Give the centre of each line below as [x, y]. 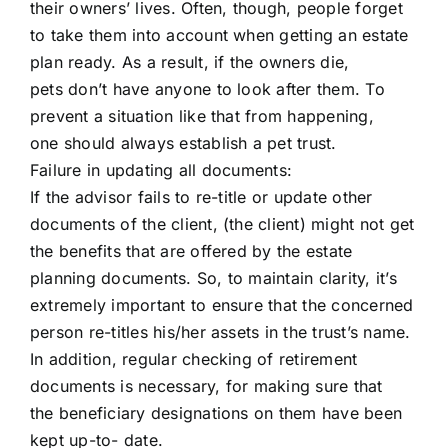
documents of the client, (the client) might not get [222, 223]
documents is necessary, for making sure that [206, 385]
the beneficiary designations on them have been [216, 412]
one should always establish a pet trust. [183, 142]
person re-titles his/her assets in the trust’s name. [220, 331]
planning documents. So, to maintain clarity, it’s [213, 277]
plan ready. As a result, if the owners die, [190, 61]
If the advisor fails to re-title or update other [201, 196]
